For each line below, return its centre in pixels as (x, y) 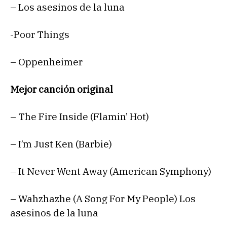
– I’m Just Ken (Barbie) (61, 144)
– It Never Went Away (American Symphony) (111, 172)
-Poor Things (40, 35)
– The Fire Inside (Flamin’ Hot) (80, 117)
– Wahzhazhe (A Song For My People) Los (103, 199)
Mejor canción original (62, 89)
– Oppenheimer (46, 62)
